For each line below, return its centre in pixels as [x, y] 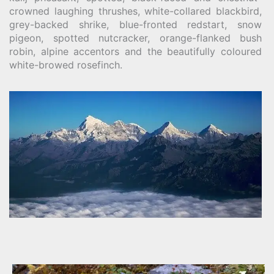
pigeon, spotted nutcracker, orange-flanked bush [135, 38]
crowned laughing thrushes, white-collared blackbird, [135, 11]
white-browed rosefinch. [66, 65]
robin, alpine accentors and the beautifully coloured [135, 52]
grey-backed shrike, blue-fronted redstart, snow [135, 25]
